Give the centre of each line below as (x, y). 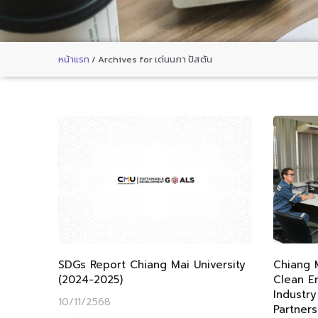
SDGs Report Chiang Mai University (152, 264)
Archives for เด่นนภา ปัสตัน (155, 59)
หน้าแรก (74, 59)
